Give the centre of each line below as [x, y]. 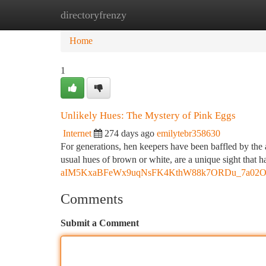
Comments [92, 199]
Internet [77, 133]
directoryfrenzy [94, 15]
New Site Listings [153, 15]
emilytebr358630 [189, 133]
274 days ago [129, 133]
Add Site [221, 15]
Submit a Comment [100, 223]
